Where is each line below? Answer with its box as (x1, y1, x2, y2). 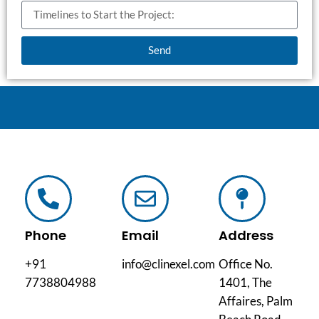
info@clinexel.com (122, 256, 215, 271)
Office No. (219, 256, 273, 271)
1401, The (219, 274, 272, 290)
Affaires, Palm (219, 293, 293, 308)
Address (219, 226, 273, 244)
